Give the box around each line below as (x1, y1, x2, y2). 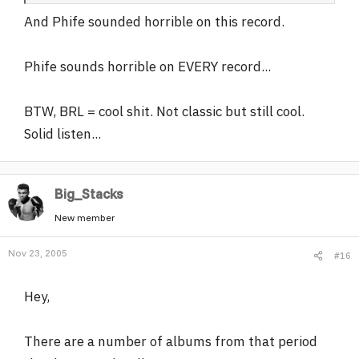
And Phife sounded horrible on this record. (24, 13, 284, 30)
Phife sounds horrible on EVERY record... (24, 58, 271, 75)
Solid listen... (24, 125, 101, 143)
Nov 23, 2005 (8, 246, 67, 259)
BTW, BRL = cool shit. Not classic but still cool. (24, 103, 305, 120)
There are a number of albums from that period (24, 332, 317, 350)
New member (54, 212, 115, 224)
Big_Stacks (54, 185, 123, 202)
